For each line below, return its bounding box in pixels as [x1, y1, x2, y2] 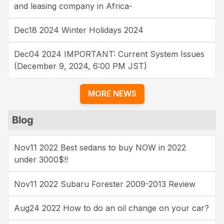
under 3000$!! [14, 154, 68, 165]
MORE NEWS [87, 88, 136, 99]
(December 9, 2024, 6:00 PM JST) [14, 61, 147, 71]
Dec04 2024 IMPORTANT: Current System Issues [14, 49, 205, 59]
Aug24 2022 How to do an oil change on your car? [14, 202, 209, 213]
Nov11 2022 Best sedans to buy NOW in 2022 [14, 142, 186, 153]
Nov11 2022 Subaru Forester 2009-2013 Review [14, 178, 196, 189]
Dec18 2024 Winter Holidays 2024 [14, 25, 144, 35]
